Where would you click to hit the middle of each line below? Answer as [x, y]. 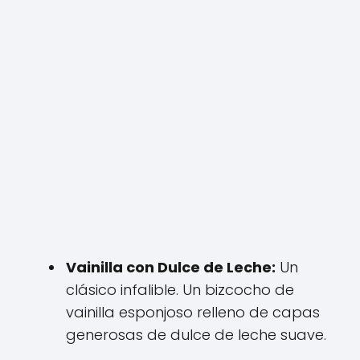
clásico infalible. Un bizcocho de [180, 290]
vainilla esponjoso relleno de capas [193, 312]
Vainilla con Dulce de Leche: [171, 267]
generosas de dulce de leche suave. [196, 335]
